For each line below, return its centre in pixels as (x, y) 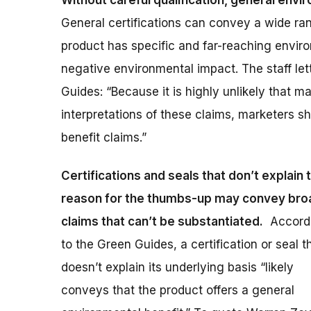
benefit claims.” (104, 138)
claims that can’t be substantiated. (162, 222)
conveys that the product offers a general (178, 291)
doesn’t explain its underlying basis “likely (177, 268)
